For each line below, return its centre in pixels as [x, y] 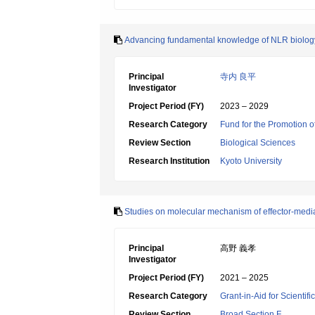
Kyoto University [251, 161]
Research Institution [169, 161]
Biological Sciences [258, 143]
